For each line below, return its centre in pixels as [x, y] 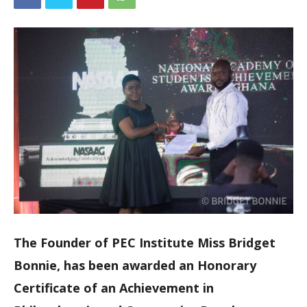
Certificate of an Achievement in [114, 287]
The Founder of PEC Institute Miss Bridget [145, 242]
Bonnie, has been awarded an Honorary [135, 265]
